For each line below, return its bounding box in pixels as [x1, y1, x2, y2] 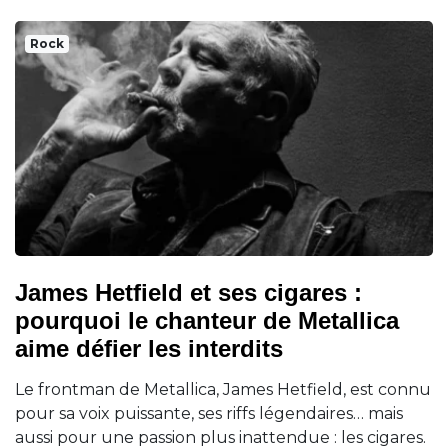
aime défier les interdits [15, 334, 283, 362]
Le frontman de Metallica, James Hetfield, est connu [15, 379, 431, 399]
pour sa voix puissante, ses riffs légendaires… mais [15, 403, 403, 423]
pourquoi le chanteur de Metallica [15, 306, 399, 334]
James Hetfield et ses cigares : [15, 278, 362, 306]
